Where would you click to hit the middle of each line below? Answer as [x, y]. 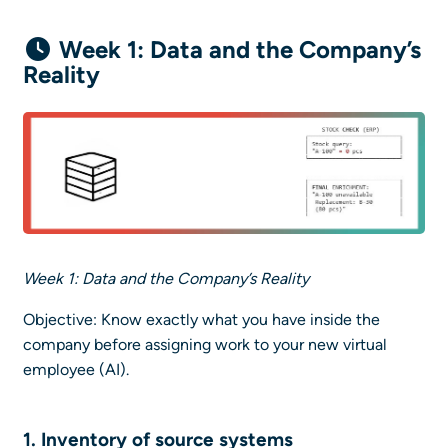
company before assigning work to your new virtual [205, 345]
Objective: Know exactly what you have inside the [201, 320]
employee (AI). [76, 370]
